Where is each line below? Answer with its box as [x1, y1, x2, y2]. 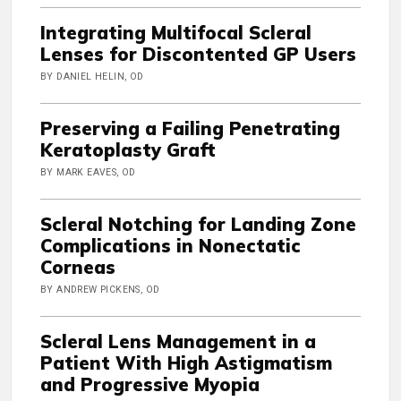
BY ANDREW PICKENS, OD [40, 284, 160, 296]
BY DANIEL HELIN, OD [40, 71, 144, 83]
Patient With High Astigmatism [40, 352, 332, 375]
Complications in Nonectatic [40, 235, 301, 258]
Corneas [40, 256, 115, 279]
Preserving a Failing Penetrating [40, 117, 340, 141]
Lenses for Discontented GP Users [40, 43, 356, 66]
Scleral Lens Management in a [40, 330, 316, 354]
